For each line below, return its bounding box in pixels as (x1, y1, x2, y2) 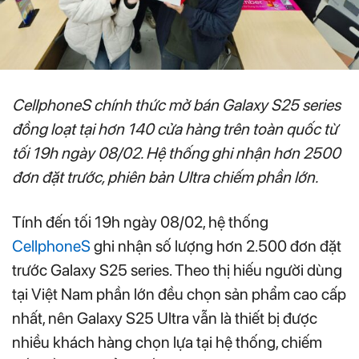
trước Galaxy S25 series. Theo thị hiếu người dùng (12, 260, 342, 280)
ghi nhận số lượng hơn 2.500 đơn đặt (91, 236, 341, 256)
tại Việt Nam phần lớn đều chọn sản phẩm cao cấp (12, 284, 346, 304)
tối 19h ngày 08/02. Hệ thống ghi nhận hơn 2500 (12, 143, 341, 163)
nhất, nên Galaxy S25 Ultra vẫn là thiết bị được (12, 308, 317, 328)
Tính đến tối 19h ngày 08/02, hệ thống (12, 212, 268, 232)
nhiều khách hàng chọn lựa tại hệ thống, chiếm (12, 332, 322, 352)
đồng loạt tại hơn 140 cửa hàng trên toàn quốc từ (12, 119, 337, 139)
